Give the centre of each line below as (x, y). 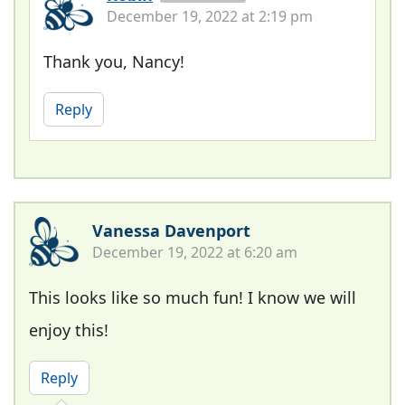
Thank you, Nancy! (114, 61)
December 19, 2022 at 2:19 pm (210, 16)
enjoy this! (69, 330)
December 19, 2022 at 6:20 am (195, 252)
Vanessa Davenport (171, 230)
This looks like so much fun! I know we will (193, 297)
